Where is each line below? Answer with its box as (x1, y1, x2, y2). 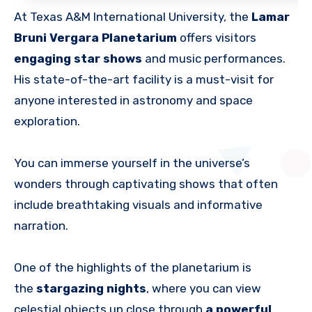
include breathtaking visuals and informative (14, 198, 263, 212)
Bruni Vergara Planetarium (14, 31, 177, 45)
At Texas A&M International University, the (14, 10, 251, 24)
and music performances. (142, 52, 288, 66)
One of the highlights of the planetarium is (14, 260, 251, 275)
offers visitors (177, 31, 256, 45)
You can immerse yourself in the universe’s (14, 156, 250, 171)
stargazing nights (36, 281, 146, 296)
